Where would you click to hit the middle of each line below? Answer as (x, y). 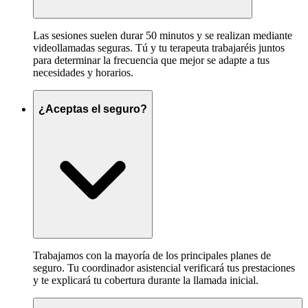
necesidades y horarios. (83, 73)
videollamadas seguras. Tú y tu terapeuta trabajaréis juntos (159, 48)
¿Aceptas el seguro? (93, 109)
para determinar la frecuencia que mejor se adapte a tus (151, 60)
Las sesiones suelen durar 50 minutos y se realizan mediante (163, 36)
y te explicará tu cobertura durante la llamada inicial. (146, 280)
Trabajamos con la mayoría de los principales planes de (152, 256)
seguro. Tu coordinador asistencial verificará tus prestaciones (164, 268)
